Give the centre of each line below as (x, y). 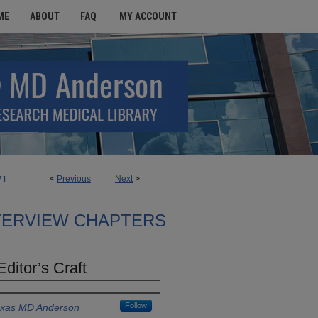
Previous (74, 179)
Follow (136, 305)
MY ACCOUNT (148, 16)
